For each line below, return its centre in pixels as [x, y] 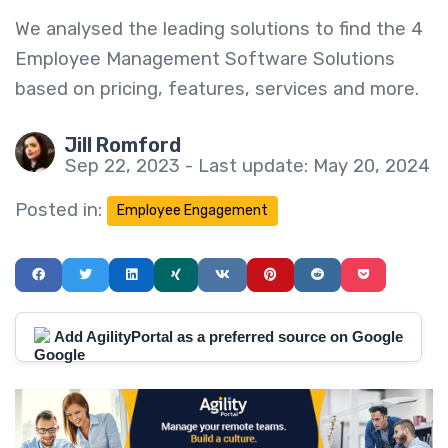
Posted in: [58, 209]
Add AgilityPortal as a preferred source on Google [228, 336]
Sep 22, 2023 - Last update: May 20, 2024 [247, 165]
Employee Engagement [192, 210]
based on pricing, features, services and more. [217, 88]
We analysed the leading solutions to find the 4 [219, 28]
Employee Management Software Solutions [205, 58]
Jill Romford [122, 144]
